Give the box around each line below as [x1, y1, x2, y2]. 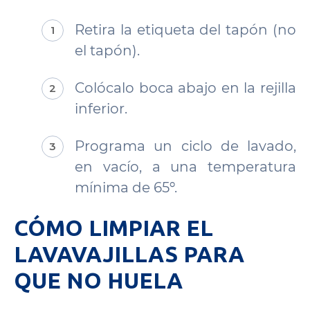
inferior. [75, 100, 127, 117]
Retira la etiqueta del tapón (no [75, 21, 296, 38]
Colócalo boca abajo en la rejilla [75, 80, 296, 96]
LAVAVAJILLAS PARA [14, 241, 244, 266]
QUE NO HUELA [14, 268, 183, 293]
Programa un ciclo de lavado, [75, 138, 296, 154]
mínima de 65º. [75, 179, 177, 196]
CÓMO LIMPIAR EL [14, 215, 213, 240]
